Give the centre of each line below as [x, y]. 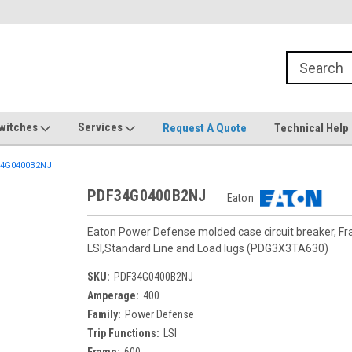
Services [101, 127]
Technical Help [312, 128]
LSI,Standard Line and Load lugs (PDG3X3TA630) [208, 248]
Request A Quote [205, 128]
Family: [104, 314]
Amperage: [113, 295]
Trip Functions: [123, 333]
